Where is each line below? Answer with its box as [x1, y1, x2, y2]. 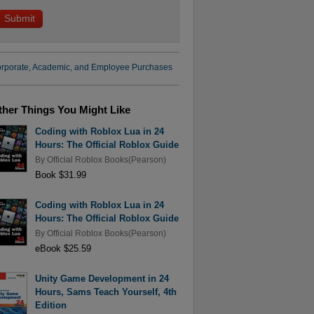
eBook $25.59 [34, 243, 91, 254]
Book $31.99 [34, 169, 86, 180]
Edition [34, 300, 67, 311]
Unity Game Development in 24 [34, 273, 169, 285]
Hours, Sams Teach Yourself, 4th [34, 287, 177, 298]
